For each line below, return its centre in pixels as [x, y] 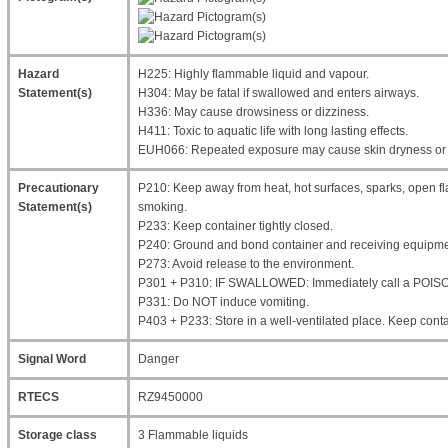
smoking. [162, 207]
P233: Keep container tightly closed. [235, 226]
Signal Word [52, 359]
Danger [158, 359]
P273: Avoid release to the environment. [246, 264]
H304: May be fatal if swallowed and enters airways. [278, 93]
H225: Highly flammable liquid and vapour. [253, 74]
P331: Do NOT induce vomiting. [223, 302]
